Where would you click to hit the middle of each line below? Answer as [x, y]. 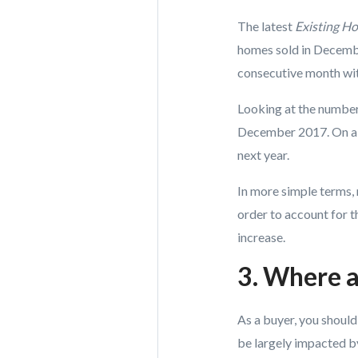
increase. [261, 237]
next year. [263, 155]
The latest [266, 26]
